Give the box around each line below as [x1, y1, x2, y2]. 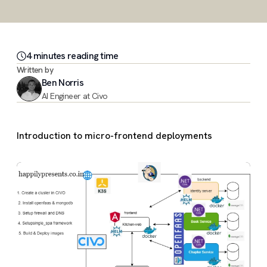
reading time [65, 49, 119, 62]
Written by [17, 64, 53, 75]
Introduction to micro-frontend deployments [17, 129, 212, 142]
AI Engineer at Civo [42, 91, 108, 101]
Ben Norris [42, 76, 83, 89]
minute [31, 49, 61, 62]
